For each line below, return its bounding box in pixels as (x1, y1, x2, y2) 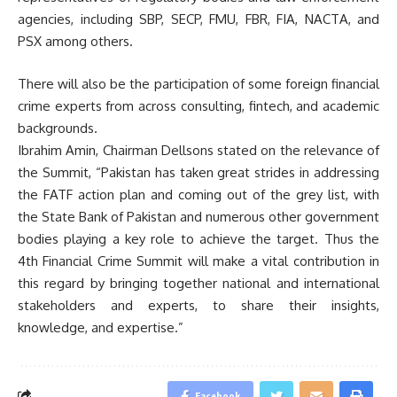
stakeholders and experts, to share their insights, (18, 296, 379, 314)
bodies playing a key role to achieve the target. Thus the (18, 230, 379, 247)
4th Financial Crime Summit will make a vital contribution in (18, 252, 379, 269)
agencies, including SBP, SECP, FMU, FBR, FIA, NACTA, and (18, 11, 379, 28)
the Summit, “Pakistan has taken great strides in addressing (18, 163, 379, 181)
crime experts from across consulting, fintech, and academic (18, 97, 379, 114)
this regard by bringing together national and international (18, 274, 379, 292)
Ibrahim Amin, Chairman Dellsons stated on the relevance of (18, 141, 379, 159)
